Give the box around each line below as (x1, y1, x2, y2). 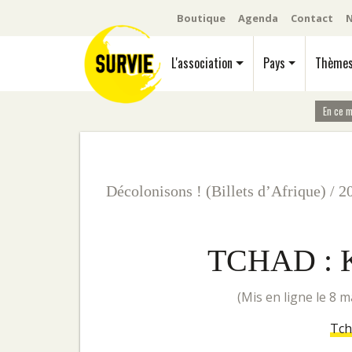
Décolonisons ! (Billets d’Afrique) (106, 182, 326, 200)
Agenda (238, 10, 278, 25)
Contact (291, 10, 333, 25)
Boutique (177, 10, 225, 25)
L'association (171, 53, 233, 72)
